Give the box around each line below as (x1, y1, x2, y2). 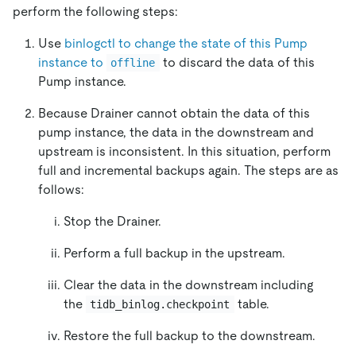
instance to (38, 55, 106, 71)
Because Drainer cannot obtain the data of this (38, 106, 310, 122)
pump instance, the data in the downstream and (38, 125, 314, 141)
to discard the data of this (159, 55, 318, 71)
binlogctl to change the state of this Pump (64, 36, 308, 52)
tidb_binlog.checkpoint (90, 298, 230, 311)
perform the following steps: (13, 4, 178, 20)
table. (234, 296, 269, 312)
